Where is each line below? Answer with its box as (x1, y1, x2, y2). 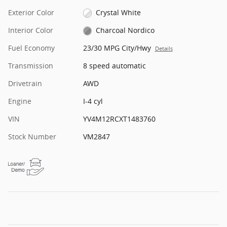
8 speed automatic (83, 60, 146, 70)
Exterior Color (8, 7, 54, 17)
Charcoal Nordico (96, 25, 155, 35)
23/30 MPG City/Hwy (83, 43, 151, 53)
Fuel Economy (8, 43, 55, 53)
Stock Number (8, 131, 56, 141)
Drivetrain (8, 78, 42, 88)
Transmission (8, 60, 53, 70)
